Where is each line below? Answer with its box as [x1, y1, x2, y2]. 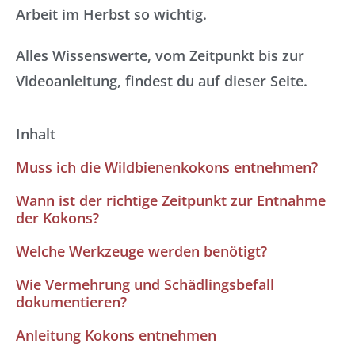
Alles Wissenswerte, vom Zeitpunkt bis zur [16, 46, 304, 65]
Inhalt [16, 124, 55, 143]
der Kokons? [16, 208, 99, 227]
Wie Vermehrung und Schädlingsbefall [16, 275, 274, 294]
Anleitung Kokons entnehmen [16, 326, 216, 345]
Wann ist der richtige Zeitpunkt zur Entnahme [16, 191, 326, 210]
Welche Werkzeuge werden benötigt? [16, 242, 267, 261]
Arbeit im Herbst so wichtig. [16, 5, 207, 24]
